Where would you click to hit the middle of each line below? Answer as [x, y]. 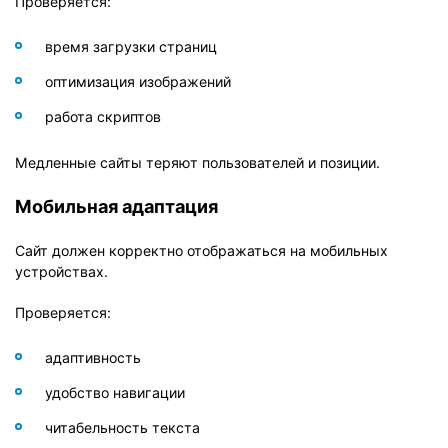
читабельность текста [122, 427]
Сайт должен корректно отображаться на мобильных [201, 250]
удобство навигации [115, 392]
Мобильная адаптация [116, 205]
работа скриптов [103, 116]
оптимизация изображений [138, 81]
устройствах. [61, 271]
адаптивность [93, 357]
